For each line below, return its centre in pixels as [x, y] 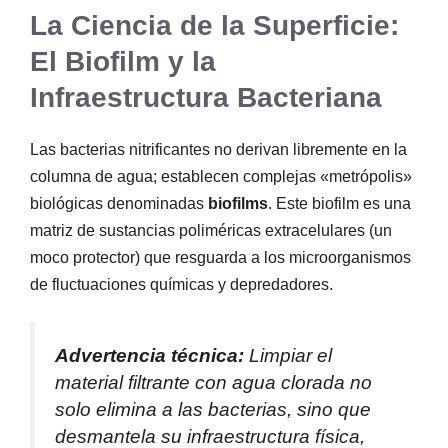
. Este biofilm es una [339, 204]
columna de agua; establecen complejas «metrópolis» [221, 177]
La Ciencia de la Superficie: [214, 26]
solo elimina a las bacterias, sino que [213, 410]
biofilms [238, 204]
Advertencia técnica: [149, 356]
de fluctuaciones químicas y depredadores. [181, 285]
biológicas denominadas [119, 204]
